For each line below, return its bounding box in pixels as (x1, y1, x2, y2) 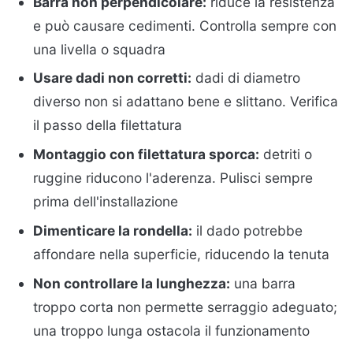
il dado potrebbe (192, 222, 303, 240)
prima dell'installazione (33, 193, 179, 210)
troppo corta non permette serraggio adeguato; (33, 299, 338, 316)
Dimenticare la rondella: (33, 222, 193, 240)
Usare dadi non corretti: (33, 69, 192, 87)
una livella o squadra (33, 40, 166, 58)
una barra (230, 275, 296, 292)
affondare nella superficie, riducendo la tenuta (33, 246, 330, 263)
